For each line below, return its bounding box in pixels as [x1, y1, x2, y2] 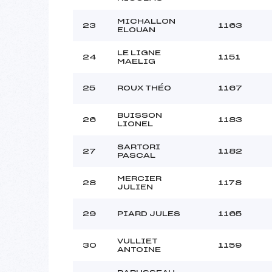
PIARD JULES [117, 209, 180, 217]
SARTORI [117, 143, 160, 151]
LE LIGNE [117, 49, 161, 56]
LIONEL [117, 120, 153, 127]
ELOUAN [117, 25, 155, 33]
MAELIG [117, 57, 155, 65]
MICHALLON [117, 17, 175, 25]
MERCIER [117, 174, 161, 182]
